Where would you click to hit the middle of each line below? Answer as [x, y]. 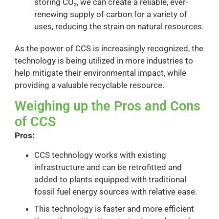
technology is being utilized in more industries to [104, 60]
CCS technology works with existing [100, 155]
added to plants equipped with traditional [110, 179]
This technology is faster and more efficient [114, 208]
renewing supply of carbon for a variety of [111, 14]
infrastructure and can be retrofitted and [108, 167]
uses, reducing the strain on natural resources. [119, 26]
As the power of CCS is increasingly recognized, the [109, 48]
